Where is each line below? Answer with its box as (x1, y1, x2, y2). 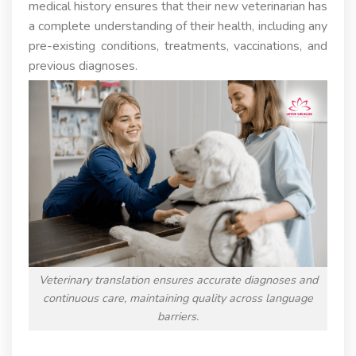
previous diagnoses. (28, 56, 137, 75)
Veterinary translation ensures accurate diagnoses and (38, 272, 318, 288)
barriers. (157, 308, 199, 325)
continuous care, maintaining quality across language (43, 290, 313, 307)
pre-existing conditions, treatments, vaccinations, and (28, 37, 328, 55)
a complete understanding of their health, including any (28, 17, 328, 35)
